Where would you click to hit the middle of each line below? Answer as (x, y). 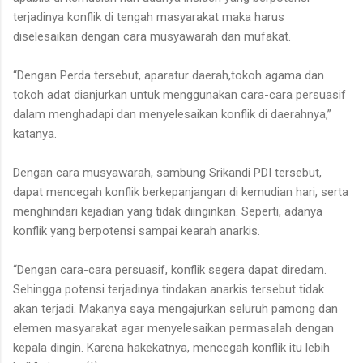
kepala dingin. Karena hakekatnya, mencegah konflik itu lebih (171, 348)
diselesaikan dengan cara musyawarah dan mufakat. (152, 37)
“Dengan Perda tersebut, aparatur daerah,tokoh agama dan (169, 76)
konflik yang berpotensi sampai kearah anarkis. (137, 231)
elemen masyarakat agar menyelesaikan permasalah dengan (173, 329)
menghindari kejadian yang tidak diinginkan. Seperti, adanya (168, 212)
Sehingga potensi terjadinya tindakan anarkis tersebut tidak (169, 290)
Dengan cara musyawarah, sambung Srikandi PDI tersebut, (167, 173)
